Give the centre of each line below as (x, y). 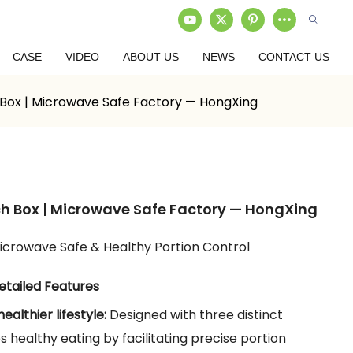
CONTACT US (294, 57)
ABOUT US (151, 57)
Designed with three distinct (195, 314)
